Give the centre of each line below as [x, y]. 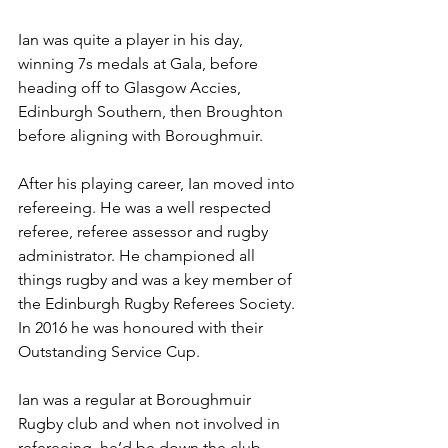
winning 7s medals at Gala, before [140, 63]
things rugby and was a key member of [157, 279]
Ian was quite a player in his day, [132, 39]
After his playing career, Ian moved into [158, 183]
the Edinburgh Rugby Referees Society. [158, 303]
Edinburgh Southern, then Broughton [152, 111]
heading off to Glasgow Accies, [131, 87]
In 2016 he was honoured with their [142, 327]
